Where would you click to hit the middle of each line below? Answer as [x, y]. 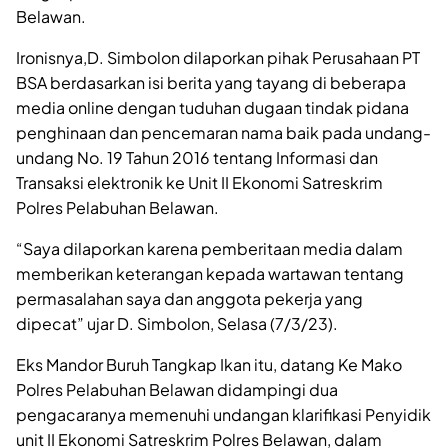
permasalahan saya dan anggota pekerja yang [189, 298]
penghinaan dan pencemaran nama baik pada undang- [223, 132]
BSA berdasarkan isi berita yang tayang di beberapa [211, 82]
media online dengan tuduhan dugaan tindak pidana [212, 107]
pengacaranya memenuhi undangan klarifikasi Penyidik [223, 414]
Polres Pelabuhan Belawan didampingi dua [177, 389]
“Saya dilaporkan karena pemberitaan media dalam [209, 248]
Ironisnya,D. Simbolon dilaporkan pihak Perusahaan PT [218, 57]
